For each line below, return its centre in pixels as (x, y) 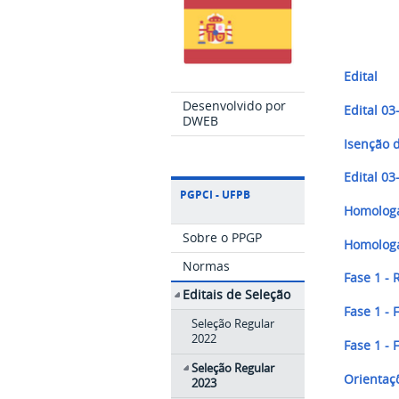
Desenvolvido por (235, 106)
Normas (207, 265)
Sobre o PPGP (223, 237)
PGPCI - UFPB (215, 195)
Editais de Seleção (237, 295)
